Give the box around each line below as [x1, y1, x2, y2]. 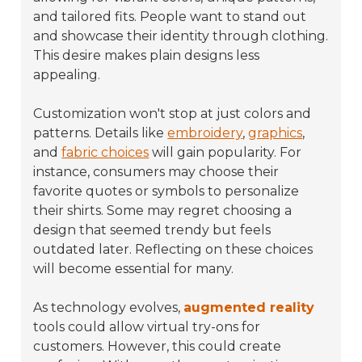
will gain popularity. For [149, 144, 302, 160]
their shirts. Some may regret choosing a [33, 202, 293, 218]
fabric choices [61, 144, 149, 160]
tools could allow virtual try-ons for [33, 318, 261, 335]
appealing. [33, 66, 101, 82]
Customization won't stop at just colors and [33, 105, 312, 121]
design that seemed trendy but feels [33, 221, 271, 238]
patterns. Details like [33, 124, 168, 141]
